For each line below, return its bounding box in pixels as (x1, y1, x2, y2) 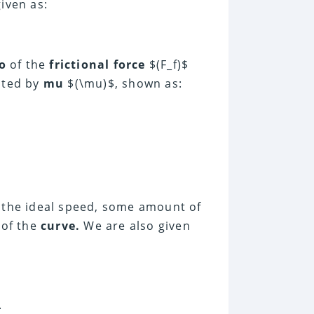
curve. (41, 218, 81, 234)
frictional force (49, 57, 146, 73)
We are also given (80, 218, 191, 234)
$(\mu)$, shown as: (64, 76, 183, 92)
